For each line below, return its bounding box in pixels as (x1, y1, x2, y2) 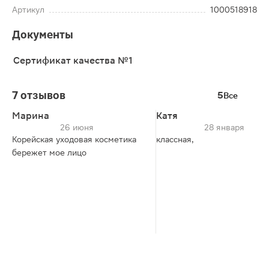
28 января (204, 122, 244, 132)
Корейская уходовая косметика (12, 134, 136, 144)
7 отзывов (12, 89, 65, 101)
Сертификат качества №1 (13, 55, 133, 66)
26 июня (60, 122, 94, 132)
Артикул (12, 5, 44, 14)
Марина (12, 110, 49, 121)
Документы (12, 28, 73, 41)
